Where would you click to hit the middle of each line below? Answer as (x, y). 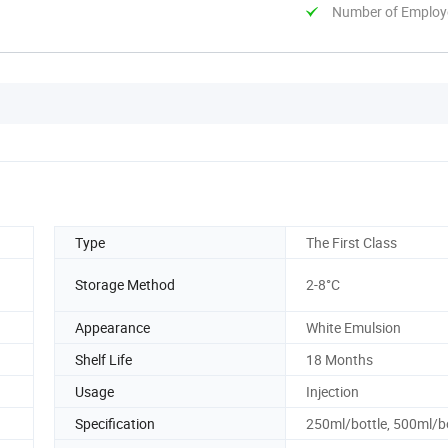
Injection (332, 391)
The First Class (351, 242)
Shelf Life (103, 359)
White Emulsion (353, 327)
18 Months (339, 359)
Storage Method (125, 285)
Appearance (112, 327)
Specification (115, 423)
